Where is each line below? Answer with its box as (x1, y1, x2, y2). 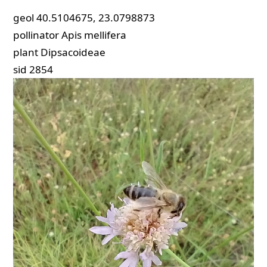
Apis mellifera (61, 28, 127, 42)
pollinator (13, 28, 60, 42)
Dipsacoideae (41, 45, 106, 60)
